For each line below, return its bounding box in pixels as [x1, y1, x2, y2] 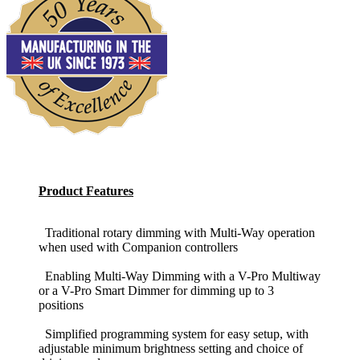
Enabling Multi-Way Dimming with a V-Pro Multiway [39, 269, 321, 284]
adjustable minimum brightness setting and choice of [39, 342, 303, 356]
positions [39, 298, 84, 313]
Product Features [39, 184, 133, 198]
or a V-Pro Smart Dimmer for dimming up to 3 [39, 284, 274, 298]
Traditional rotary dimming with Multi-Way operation [39, 226, 315, 240]
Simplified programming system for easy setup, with [39, 327, 309, 342]
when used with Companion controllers [39, 240, 238, 255]
